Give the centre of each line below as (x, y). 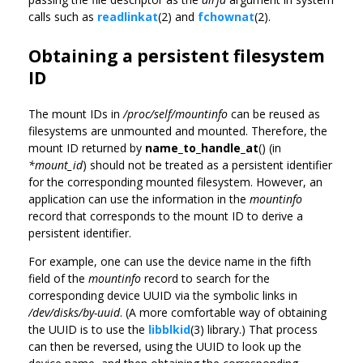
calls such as (63, 16)
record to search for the (205, 278)
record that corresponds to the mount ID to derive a (166, 216)
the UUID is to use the (88, 329)
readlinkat (128, 16)
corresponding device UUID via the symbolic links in (163, 295)
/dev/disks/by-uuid (74, 312)
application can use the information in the (139, 199)
